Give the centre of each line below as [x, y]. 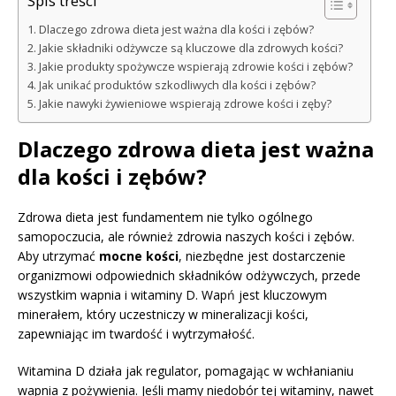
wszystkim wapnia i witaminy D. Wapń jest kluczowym [172, 294]
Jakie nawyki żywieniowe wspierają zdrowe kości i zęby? [185, 103]
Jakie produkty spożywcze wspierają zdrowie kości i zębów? [195, 66]
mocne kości [139, 255]
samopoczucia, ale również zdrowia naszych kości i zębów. [186, 236]
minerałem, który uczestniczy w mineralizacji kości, [163, 314]
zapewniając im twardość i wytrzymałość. [136, 333]
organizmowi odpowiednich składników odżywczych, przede [189, 275]
